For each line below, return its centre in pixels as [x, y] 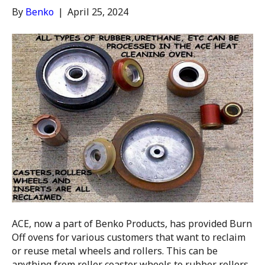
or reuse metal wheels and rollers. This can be [115, 251]
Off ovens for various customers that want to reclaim [129, 237]
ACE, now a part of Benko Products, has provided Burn [132, 224]
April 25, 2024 [98, 12]
